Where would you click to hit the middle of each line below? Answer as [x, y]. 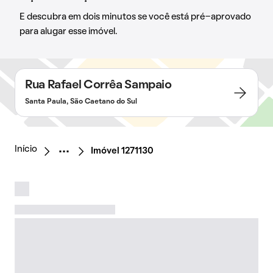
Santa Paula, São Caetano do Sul [81, 102]
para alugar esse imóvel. [68, 32]
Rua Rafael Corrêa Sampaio [98, 85]
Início [26, 149]
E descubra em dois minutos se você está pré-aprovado [135, 17]
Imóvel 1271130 [122, 151]
